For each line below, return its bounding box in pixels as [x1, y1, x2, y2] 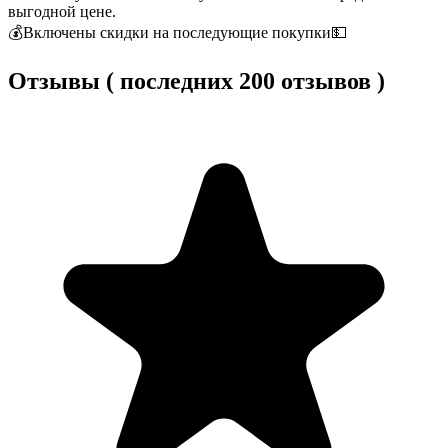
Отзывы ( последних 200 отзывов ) [8, 67, 385, 94]
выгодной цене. [8, 2, 116, 20]
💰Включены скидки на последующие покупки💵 [8, 23, 347, 41]
